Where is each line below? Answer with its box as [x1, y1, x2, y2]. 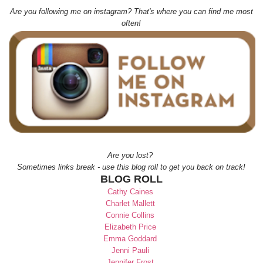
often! [122, 19, 141, 28]
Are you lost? [107, 150, 156, 160]
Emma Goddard [103, 234, 157, 243]
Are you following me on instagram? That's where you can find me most [9, 7, 253, 16]
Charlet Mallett [105, 198, 157, 208]
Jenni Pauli [111, 245, 149, 255]
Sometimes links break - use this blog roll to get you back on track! [17, 162, 246, 171]
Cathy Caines [107, 187, 153, 196]
